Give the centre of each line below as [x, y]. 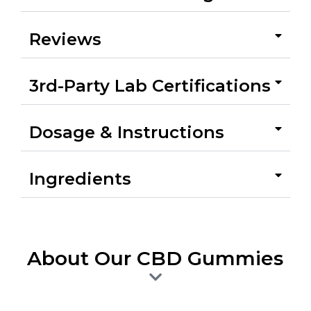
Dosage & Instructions [127, 133]
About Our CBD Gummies [155, 259]
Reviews [65, 40]
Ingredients [80, 179]
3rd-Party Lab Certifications [150, 86]
